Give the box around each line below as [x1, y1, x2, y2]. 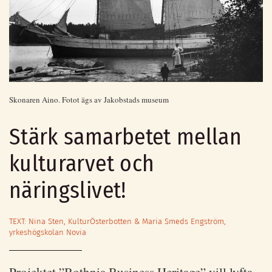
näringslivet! [9, 177, 127, 205]
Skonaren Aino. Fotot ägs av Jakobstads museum [9, 94, 169, 106]
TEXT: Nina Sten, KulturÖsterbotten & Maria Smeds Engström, [9, 217, 226, 226]
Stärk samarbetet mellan [9, 123, 242, 151]
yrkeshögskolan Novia [9, 228, 86, 237]
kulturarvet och [9, 150, 155, 178]
